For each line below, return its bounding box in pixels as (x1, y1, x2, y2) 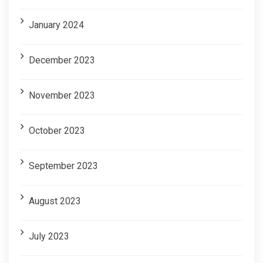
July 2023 (29, 230, 69, 242)
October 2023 (29, 124, 85, 136)
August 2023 (29, 195, 81, 207)
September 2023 (29, 160, 98, 171)
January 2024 (29, 19, 84, 31)
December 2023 (29, 54, 95, 66)
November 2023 (29, 89, 95, 101)
